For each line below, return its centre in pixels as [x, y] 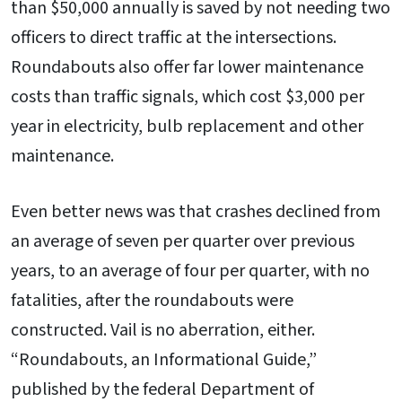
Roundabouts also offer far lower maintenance [187, 67]
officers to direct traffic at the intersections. [174, 37]
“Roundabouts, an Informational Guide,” [164, 359]
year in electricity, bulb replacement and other [187, 126]
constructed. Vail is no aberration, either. [163, 330]
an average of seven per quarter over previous [183, 241]
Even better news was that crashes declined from [196, 211]
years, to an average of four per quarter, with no [190, 271]
